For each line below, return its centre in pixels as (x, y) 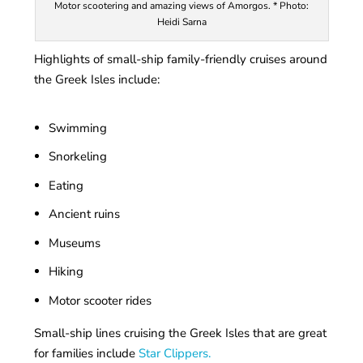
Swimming (77, 128)
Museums (74, 243)
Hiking (66, 272)
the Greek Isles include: (97, 80)
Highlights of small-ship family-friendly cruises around (181, 60)
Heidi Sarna (181, 21)
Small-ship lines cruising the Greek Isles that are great (181, 333)
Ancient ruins (84, 214)
